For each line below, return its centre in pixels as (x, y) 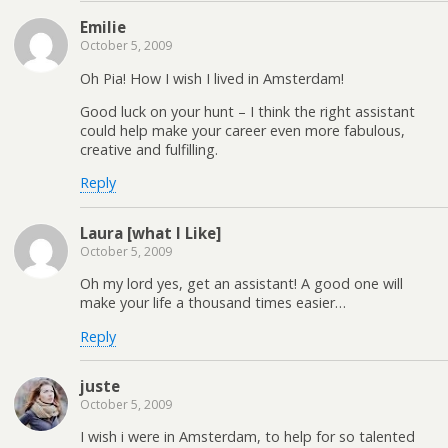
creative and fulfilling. (149, 150)
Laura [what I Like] (150, 232)
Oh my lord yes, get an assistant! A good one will (241, 284)
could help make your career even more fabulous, (242, 131)
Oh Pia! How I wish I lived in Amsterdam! (212, 78)
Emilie (103, 27)
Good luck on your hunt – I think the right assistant (247, 112)
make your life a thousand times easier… (213, 303)
